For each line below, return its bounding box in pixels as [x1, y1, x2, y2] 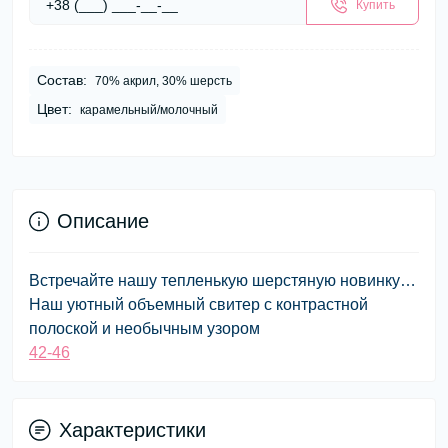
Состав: [37, 72, 87, 88]
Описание [57, 210, 149, 232]
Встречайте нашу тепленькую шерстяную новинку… [29, 272, 416, 289]
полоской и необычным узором [29, 320, 260, 337]
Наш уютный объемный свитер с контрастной [29, 296, 368, 313]
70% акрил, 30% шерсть [95, 74, 232, 88]
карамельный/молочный [80, 103, 218, 117]
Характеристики [59, 419, 206, 441]
